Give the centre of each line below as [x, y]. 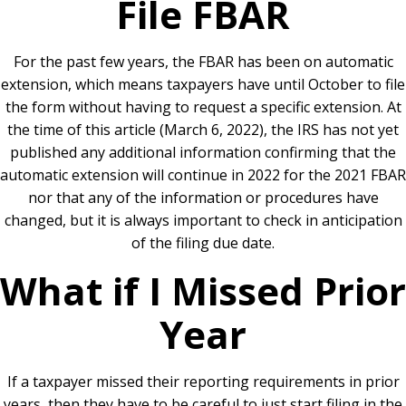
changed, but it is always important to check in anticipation [203, 220]
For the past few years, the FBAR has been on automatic [203, 62]
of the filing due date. [203, 243]
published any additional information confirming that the [203, 152]
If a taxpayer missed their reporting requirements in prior [203, 382]
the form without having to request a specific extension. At [203, 107]
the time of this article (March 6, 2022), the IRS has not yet [203, 130]
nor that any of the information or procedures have [203, 198]
